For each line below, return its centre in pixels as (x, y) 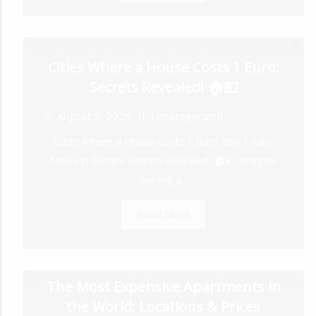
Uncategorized (187, 116)
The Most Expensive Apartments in (163, 287)
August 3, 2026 (94, 116)
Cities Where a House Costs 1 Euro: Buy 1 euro (163, 141)
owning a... (164, 180)
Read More (164, 214)
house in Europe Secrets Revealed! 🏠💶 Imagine (164, 160)
